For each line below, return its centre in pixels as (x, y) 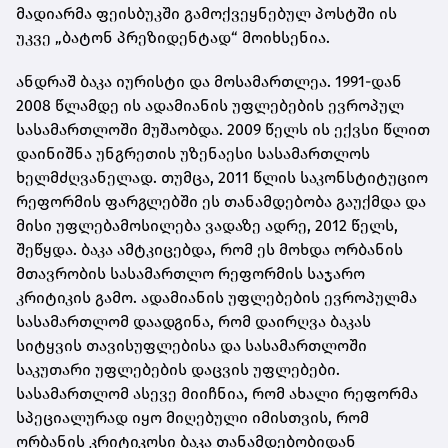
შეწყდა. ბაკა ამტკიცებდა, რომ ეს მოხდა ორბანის (209, 249)
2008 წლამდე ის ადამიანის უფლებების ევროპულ (210, 105)
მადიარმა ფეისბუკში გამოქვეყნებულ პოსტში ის (206, 13)
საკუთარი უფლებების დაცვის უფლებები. (178, 369)
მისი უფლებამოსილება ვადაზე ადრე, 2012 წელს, (207, 225)
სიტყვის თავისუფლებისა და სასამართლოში (191, 345)
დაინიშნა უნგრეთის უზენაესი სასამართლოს (193, 153)
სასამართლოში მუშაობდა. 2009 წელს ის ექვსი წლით (223, 129)
